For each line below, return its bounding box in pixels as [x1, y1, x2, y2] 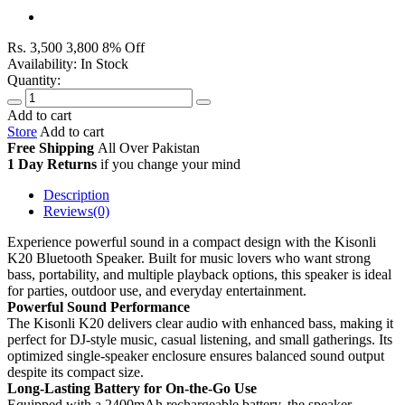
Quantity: [7, 72, 61, 89]
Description [43, 187, 109, 203]
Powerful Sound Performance [7, 299, 190, 316]
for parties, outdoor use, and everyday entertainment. [7, 283, 306, 299]
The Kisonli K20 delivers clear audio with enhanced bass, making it [7, 316, 393, 332]
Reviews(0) [43, 203, 109, 220]
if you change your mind [100, 156, 240, 173]
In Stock [80, 56, 128, 72]
